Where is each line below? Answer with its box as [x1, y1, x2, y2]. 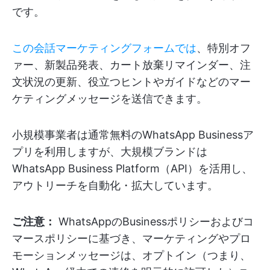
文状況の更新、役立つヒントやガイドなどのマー [12, 75, 251, 88]
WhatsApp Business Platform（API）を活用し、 [12, 162, 253, 175]
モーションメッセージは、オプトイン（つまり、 [12, 249, 251, 262]
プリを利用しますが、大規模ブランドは [12, 145, 207, 158]
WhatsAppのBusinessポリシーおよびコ [55, 215, 254, 228]
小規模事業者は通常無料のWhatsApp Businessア [12, 128, 254, 141]
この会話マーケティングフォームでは [12, 42, 196, 54]
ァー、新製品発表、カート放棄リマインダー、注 [12, 58, 251, 71]
